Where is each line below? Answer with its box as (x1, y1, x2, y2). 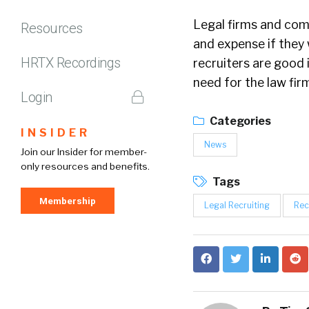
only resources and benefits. (21, 160, 150, 172)
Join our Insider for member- (21, 146, 147, 157)
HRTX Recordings (21, 54, 121, 71)
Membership (39, 195, 96, 206)
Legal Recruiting (204, 200, 270, 210)
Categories (208, 114, 271, 128)
